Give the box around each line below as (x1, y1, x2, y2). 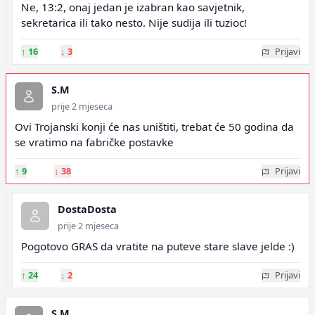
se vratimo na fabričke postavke (15, 135, 174, 149)
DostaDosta (58, 202, 117, 216)
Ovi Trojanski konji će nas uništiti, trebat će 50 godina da (15, 120, 294, 134)
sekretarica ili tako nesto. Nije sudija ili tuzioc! (21, 15, 247, 30)
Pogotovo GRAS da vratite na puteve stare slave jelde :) (21, 239, 295, 253)
